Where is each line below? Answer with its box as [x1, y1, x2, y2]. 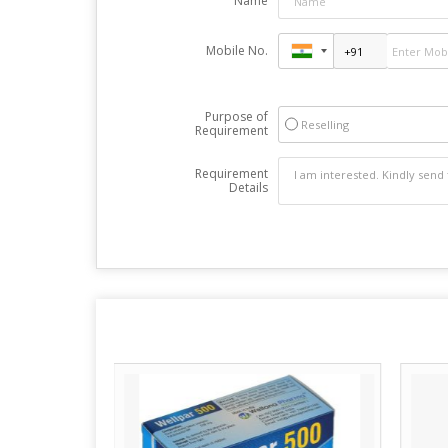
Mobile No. [205, 42, 268, 59]
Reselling [300, 117, 349, 132]
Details [228, 179, 268, 196]
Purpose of [204, 108, 268, 125]
